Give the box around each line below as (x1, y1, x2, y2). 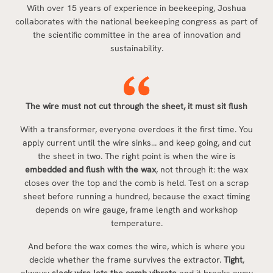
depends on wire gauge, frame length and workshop (35, 204, 238, 215)
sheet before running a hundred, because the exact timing (23, 191, 250, 202)
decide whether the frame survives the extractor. (29, 254, 224, 265)
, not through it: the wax (156, 164, 248, 175)
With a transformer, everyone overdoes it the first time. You (20, 124, 253, 135)
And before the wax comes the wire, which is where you (28, 241, 245, 252)
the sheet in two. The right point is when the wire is (37, 151, 236, 161)
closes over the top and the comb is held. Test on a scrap (24, 177, 249, 188)
